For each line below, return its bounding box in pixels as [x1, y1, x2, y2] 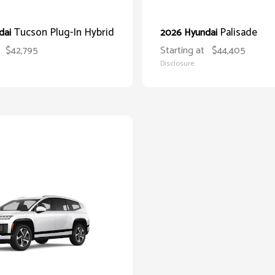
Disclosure [160, 58, 195, 69]
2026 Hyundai [160, 25, 220, 41]
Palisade [220, 24, 257, 41]
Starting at [160, 42, 204, 59]
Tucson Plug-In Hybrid [14, 24, 114, 41]
